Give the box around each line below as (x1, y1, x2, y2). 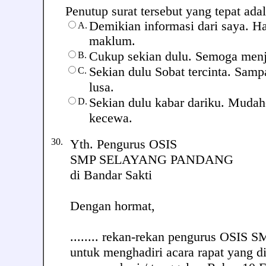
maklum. (89, 34, 135, 48)
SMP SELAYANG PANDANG (70, 152, 233, 167)
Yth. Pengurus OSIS (70, 137, 177, 151)
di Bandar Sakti (70, 167, 152, 182)
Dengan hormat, (70, 198, 155, 213)
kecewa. (89, 110, 132, 125)
